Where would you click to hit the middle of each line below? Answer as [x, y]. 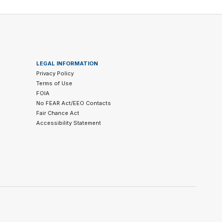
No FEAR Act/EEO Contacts [73, 103]
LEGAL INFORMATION [67, 64]
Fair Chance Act [57, 113]
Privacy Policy [55, 74]
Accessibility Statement [68, 123]
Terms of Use [54, 83]
